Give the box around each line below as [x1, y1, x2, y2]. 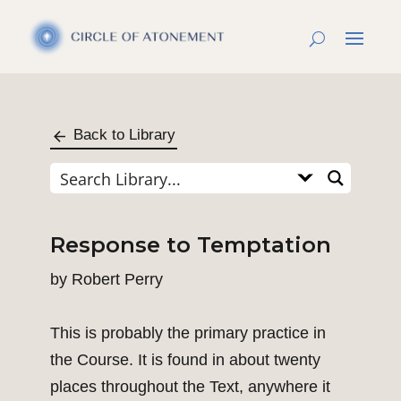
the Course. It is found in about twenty [50, 351, 320, 370]
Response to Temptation [50, 232, 331, 259]
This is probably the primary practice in [50, 324, 326, 343]
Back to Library [73, 126, 175, 144]
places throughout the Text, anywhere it [50, 378, 330, 397]
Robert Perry [72, 270, 163, 289]
